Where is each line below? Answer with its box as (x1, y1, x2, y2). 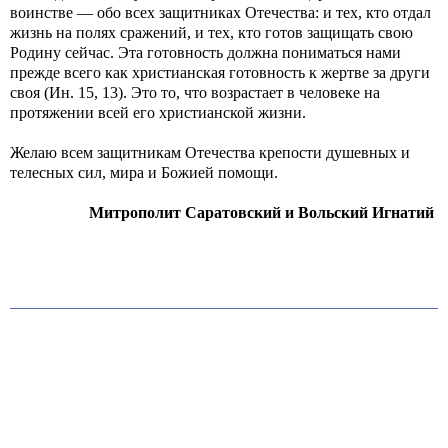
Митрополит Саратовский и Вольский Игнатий (89, 204, 438, 221)
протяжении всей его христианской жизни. (10, 104, 306, 121)
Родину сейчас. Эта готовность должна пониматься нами (10, 44, 401, 61)
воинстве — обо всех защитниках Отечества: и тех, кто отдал (10, 4, 431, 21)
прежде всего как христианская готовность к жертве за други (10, 64, 430, 81)
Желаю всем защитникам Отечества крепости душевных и (10, 144, 410, 161)
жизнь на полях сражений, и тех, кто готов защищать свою (10, 24, 413, 41)
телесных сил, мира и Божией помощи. (10, 164, 278, 181)
